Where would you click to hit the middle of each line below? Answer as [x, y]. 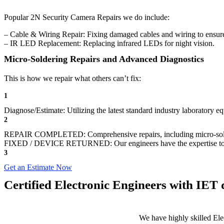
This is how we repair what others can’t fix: [72, 78]
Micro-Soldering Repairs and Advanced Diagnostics [104, 59]
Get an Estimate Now [38, 167]
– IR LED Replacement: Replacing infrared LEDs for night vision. [109, 43]
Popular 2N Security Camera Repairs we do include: [87, 17]
